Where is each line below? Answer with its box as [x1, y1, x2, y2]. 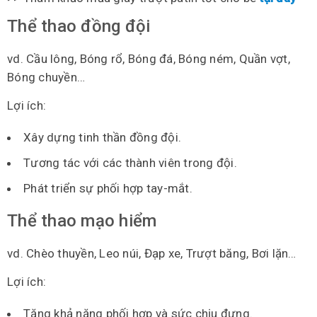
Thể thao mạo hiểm [7, 210, 157, 231]
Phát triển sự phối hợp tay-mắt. [23, 180, 192, 195]
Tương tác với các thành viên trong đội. [23, 155, 237, 170]
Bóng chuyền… [7, 69, 85, 84]
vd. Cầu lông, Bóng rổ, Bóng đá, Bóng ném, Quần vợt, [7, 51, 290, 66]
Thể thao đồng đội [7, 16, 151, 36]
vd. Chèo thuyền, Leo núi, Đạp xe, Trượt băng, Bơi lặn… [7, 246, 296, 260]
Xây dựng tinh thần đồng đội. [23, 129, 181, 144]
